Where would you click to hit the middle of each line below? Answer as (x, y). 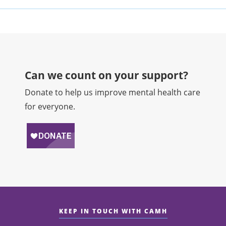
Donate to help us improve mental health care (113, 92)
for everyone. (50, 106)
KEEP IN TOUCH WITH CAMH (113, 211)
